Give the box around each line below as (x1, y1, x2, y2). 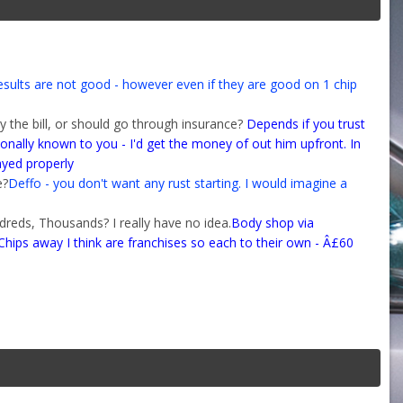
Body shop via (231, 213, 314, 231)
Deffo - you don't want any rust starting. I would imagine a (8, 174, 347, 192)
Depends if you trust (243, 114, 365, 132)
